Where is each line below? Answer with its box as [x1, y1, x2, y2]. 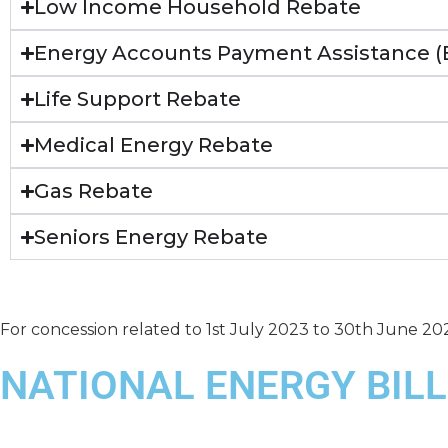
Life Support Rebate [34, 87, 242, 112]
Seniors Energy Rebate [34, 225, 269, 250]
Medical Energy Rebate [34, 133, 274, 158]
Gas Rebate [34, 179, 154, 204]
